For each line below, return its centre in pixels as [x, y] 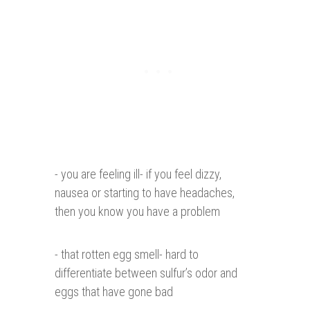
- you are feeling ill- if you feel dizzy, [138, 174]
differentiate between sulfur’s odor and [146, 273]
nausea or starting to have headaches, [145, 193]
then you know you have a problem [137, 212]
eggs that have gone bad [114, 292]
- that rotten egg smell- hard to [127, 255]
